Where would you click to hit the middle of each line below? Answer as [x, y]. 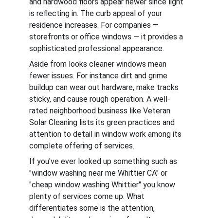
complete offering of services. [82, 146]
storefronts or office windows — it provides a [107, 37]
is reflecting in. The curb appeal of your [97, 13]
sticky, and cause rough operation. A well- [100, 99]
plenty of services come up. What [88, 196]
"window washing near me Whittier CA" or [99, 173]
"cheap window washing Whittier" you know [103, 185]
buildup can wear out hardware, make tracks [105, 87]
